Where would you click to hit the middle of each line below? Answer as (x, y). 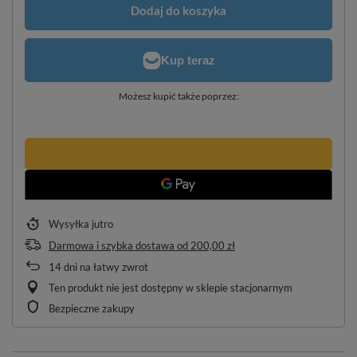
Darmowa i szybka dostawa (112, 246)
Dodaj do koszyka (178, 10)
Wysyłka (70, 224)
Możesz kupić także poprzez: (178, 96)
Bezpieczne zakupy (92, 309)
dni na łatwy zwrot (105, 267)
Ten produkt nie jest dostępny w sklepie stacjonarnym (171, 288)
